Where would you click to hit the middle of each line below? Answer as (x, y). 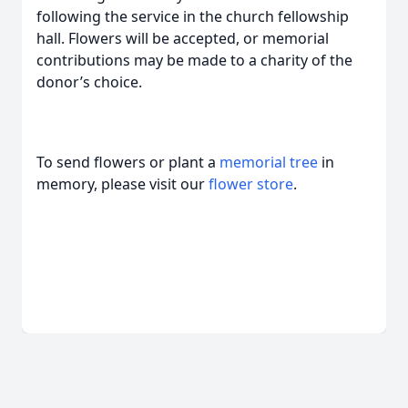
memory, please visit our (122, 184)
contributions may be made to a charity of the (194, 60)
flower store (251, 184)
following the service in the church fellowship (193, 16)
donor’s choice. (89, 82)
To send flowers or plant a (128, 162)
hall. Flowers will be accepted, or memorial (183, 38)
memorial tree (269, 162)
